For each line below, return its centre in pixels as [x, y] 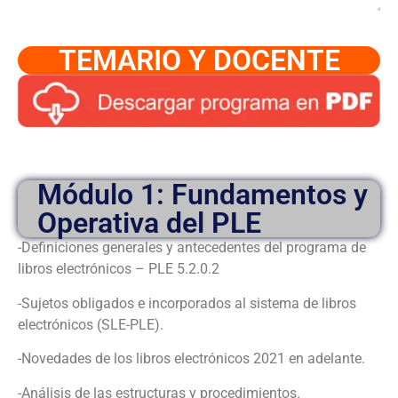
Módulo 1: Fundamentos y [203, 195]
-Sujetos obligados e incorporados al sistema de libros [187, 303]
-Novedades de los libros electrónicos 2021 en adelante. [191, 359]
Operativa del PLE [149, 223]
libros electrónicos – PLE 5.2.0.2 [119, 269]
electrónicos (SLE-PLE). [91, 324]
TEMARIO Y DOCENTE [199, 60]
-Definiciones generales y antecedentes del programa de [192, 248]
